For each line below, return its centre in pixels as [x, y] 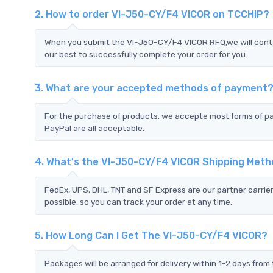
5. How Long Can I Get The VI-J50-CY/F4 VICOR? [151, 235]
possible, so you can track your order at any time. [138, 201]
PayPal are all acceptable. [94, 128]
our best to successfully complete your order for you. [146, 54]
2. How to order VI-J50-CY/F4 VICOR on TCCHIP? [152, 14]
